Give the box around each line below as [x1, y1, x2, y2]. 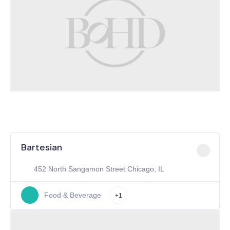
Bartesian [21, 141, 62, 154]
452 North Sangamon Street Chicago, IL [34, 165, 164, 173]
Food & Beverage [44, 190, 101, 199]
